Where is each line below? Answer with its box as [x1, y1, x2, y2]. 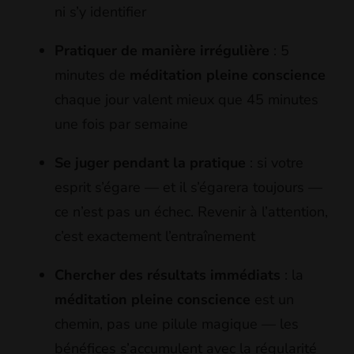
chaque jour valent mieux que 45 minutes [55, 90, 318, 110]
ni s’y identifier [55, 2, 146, 22]
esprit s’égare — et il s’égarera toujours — [55, 178, 322, 198]
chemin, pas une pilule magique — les [55, 314, 299, 334]
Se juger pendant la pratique [55, 153, 246, 173]
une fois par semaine [55, 115, 188, 134]
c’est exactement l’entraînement [55, 227, 255, 247]
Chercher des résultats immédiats [55, 265, 281, 285]
